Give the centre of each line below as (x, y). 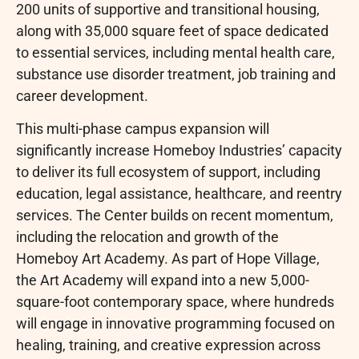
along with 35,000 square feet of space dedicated (172, 30)
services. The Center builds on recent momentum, (175, 216)
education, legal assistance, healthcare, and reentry (179, 194)
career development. (82, 95)
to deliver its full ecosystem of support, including (168, 172)
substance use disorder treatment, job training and (176, 74)
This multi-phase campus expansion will (143, 129)
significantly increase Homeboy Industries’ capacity (179, 151)
